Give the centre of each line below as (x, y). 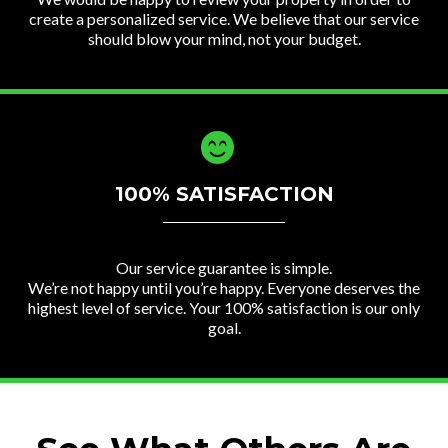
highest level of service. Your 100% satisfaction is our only (224, 307)
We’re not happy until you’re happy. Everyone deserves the (224, 287)
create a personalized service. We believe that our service (224, 18)
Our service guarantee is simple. (224, 267)
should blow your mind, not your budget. (224, 38)
